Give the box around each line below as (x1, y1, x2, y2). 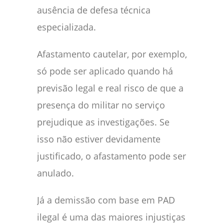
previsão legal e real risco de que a (37, 81, 183, 94)
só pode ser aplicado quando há (37, 64, 173, 77)
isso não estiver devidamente (37, 132, 160, 145)
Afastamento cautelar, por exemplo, (37, 47, 187, 60)
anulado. (37, 166, 74, 179)
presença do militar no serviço (37, 98, 165, 111)
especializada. (37, 20, 96, 33)
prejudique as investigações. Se (37, 115, 169, 128)
